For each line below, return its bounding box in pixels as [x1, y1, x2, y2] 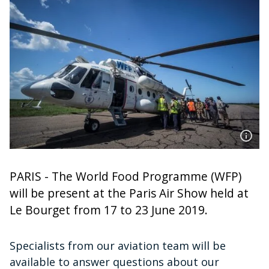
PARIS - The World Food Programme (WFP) [10, 168, 241, 184]
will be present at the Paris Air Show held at [10, 184, 249, 201]
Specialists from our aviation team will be [10, 238, 226, 253]
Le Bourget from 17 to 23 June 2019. [10, 201, 208, 218]
